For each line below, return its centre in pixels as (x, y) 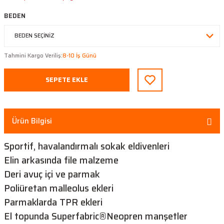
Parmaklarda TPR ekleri (53, 202)
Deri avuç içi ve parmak (52, 174)
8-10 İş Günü (79, 55)
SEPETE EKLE (67, 79)
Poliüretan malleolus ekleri (59, 188)
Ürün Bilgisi (32, 121)
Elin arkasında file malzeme (61, 160)
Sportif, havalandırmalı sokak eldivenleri (87, 146)
